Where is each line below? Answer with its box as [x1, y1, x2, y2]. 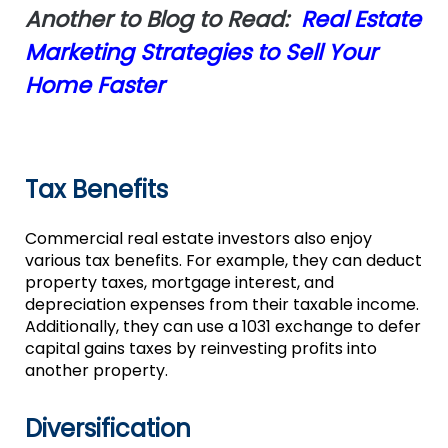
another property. [24, 359, 168, 383]
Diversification [24, 411, 191, 445]
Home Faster [24, 69, 164, 101]
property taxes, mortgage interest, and [24, 271, 334, 295]
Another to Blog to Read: [24, 3, 301, 35]
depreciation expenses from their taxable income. [24, 293, 419, 317]
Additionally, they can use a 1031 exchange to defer [24, 315, 421, 339]
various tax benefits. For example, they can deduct [24, 249, 422, 273]
